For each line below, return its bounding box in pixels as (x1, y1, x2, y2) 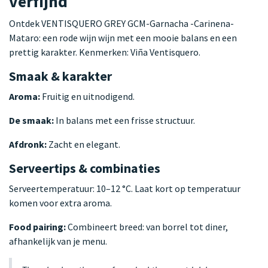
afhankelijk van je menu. (9, 234, 107, 247)
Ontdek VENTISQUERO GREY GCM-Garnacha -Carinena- (9, 17, 234, 29)
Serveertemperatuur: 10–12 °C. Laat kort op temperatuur (9, 182, 240, 194)
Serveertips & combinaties (9, 160, 160, 176)
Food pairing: (9, 220, 66, 233)
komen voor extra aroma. (9, 196, 112, 209)
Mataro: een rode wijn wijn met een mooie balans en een (9, 31, 237, 44)
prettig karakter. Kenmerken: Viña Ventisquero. (9, 45, 200, 58)
